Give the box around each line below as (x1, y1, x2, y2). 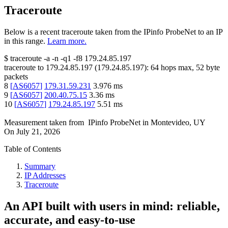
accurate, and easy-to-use (4, 213, 135, 227)
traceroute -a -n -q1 (10, 54, 71, 63)
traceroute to (4, 63, 44, 72)
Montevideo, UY (151, 118, 206, 127)
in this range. (4, 37, 45, 46)
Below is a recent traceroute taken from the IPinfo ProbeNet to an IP (4, 27, 222, 37)
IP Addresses (24, 171, 66, 180)
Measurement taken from (4, 118, 84, 127)
